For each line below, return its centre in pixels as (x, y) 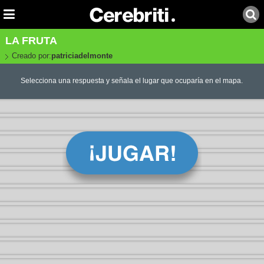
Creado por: (31, 56)
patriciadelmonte (82, 56)
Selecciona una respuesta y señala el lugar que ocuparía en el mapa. (132, 81)
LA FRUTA (31, 41)
